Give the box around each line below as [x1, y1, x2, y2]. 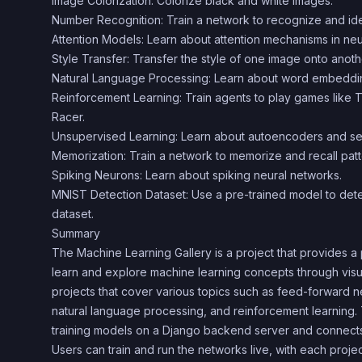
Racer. [52, 110, 85, 124]
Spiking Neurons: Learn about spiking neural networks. [52, 168, 342, 182]
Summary [52, 226, 100, 240]
